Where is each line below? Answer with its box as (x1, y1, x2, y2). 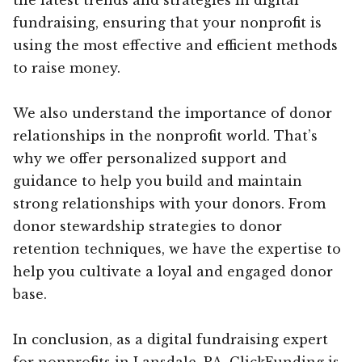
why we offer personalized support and (13, 149, 287, 166)
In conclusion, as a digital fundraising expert (13, 330, 328, 347)
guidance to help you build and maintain (13, 172, 302, 189)
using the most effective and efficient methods (13, 36, 338, 53)
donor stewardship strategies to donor (13, 217, 282, 234)
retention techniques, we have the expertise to (13, 240, 341, 257)
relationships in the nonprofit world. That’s (13, 127, 318, 144)
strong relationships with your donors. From (13, 195, 326, 212)
